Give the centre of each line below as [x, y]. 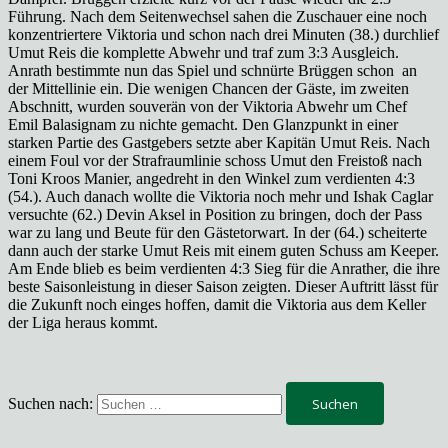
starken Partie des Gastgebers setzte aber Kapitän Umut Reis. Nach [219, 142]
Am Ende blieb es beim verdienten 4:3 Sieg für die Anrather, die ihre [224, 268]
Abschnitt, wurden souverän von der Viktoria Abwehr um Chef [207, 106]
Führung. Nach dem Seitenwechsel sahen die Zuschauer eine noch [217, 16]
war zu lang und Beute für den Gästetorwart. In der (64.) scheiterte [217, 232]
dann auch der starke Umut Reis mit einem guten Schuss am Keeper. [223, 250]
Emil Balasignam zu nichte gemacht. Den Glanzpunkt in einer [203, 124]
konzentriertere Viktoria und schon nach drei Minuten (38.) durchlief [223, 34]
